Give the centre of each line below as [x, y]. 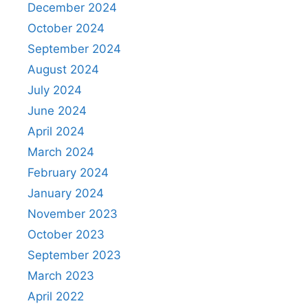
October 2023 [66, 234]
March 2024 [61, 152]
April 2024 [56, 131]
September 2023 [74, 255]
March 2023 [61, 275]
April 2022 [56, 296]
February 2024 [68, 172]
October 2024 [66, 28]
